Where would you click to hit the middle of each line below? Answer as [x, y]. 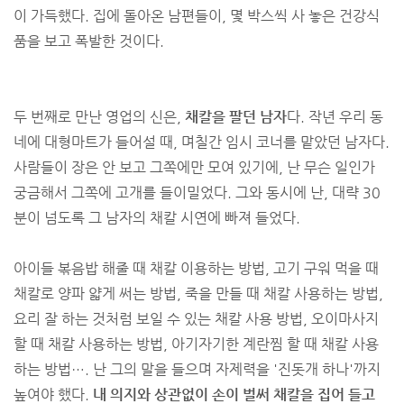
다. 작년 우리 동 [335, 117]
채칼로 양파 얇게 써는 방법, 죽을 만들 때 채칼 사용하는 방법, [198, 294]
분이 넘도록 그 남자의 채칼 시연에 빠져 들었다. [157, 218]
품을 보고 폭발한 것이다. [89, 41]
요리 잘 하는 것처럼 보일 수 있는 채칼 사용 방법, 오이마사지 [196, 319]
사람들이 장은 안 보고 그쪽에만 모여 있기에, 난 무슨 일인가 [194, 167]
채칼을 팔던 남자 [236, 117]
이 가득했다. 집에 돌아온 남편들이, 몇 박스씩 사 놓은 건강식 [197, 16]
